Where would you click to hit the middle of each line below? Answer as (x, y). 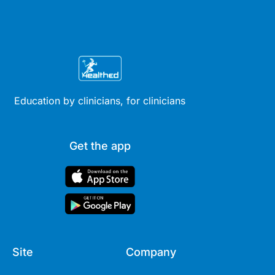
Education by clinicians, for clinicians (100, 101)
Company (151, 252)
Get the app (100, 146)
